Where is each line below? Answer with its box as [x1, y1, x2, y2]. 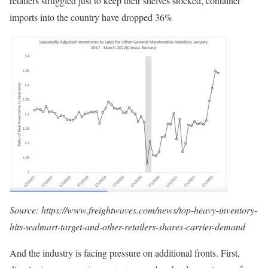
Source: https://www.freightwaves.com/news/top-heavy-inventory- [10, 203, 257, 217]
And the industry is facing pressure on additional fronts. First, [10, 246, 240, 260]
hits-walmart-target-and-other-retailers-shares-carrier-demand [10, 220, 245, 233]
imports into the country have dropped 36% [10, 11, 175, 24]
